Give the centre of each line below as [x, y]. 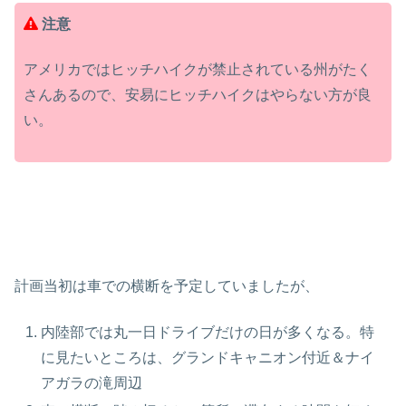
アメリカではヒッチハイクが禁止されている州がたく [198, 69]
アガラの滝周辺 [92, 382]
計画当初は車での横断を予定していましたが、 [167, 286]
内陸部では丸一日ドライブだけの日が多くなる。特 [208, 332]
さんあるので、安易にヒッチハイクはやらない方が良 [198, 94]
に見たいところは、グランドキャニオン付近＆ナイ [208, 357]
